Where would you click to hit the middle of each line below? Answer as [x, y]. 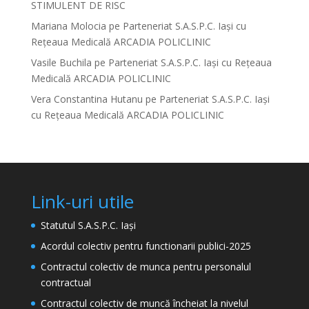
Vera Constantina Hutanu [87, 99]
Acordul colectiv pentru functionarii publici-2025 [146, 246]
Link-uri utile [82, 201]
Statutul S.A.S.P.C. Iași [88, 225]
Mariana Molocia [68, 26]
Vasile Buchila [61, 62]
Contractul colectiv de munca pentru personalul [146, 267]
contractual [66, 282]
